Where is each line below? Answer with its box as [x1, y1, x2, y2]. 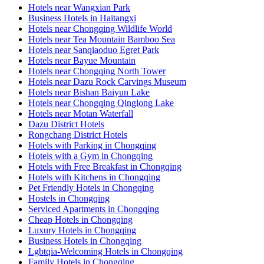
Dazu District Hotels [28, 119, 104, 130]
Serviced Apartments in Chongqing [28, 204, 159, 214]
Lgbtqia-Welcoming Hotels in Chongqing [28, 246, 183, 257]
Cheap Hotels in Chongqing [28, 214, 133, 225]
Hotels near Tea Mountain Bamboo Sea [28, 34, 175, 45]
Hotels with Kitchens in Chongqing [28, 172, 160, 183]
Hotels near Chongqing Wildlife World [28, 24, 172, 34]
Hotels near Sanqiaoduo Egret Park [28, 45, 159, 55]
